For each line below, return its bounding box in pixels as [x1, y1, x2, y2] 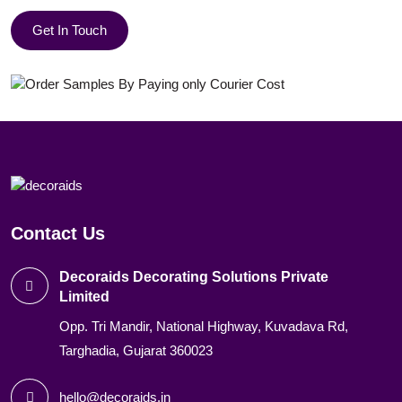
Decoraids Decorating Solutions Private [58, 269, 328, 285]
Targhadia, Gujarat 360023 [58, 343, 213, 359]
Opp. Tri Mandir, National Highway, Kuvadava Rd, [58, 319, 348, 335]
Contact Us [11, 223, 105, 244]
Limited [58, 289, 109, 305]
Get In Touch [32, 22, 107, 39]
